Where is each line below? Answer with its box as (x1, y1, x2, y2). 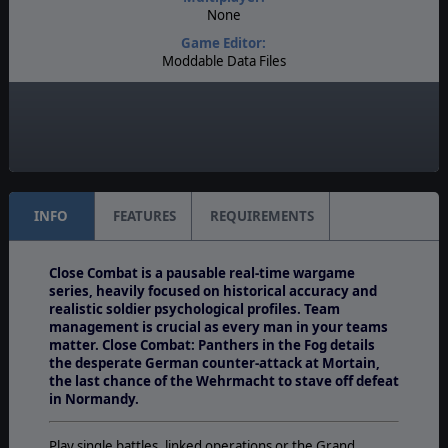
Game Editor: (181, 33, 267, 52)
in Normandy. (48, 389, 142, 408)
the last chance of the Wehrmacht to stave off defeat (48, 371, 399, 390)
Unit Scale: (188, 125, 259, 144)
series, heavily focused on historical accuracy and (48, 281, 377, 300)
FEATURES (112, 206, 176, 225)
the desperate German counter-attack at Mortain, (48, 353, 380, 372)
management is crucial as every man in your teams (48, 317, 388, 336)
